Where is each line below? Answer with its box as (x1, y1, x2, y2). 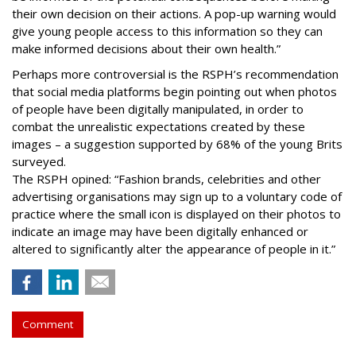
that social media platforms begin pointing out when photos (12, 83, 337, 99)
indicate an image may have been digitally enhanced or (12, 223, 308, 239)
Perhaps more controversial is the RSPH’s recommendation (12, 66, 339, 82)
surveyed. (12, 153, 69, 169)
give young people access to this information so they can (12, 23, 323, 39)
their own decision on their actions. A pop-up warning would (12, 6, 336, 21)
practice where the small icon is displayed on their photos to (12, 206, 341, 222)
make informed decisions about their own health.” (12, 41, 281, 56)
